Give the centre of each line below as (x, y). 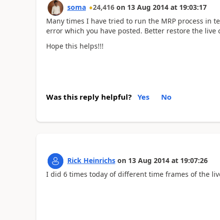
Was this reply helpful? (89, 97)
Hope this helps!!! (75, 46)
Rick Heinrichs (91, 160)
